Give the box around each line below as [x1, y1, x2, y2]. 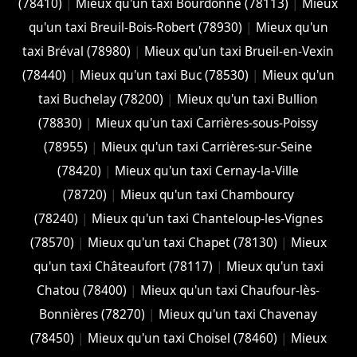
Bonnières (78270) [39, 305, 146, 323]
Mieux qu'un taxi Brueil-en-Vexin [144, 42, 335, 60]
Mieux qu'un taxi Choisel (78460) [87, 329, 277, 347]
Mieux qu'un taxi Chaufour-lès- [140, 281, 320, 299]
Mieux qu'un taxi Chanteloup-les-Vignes [91, 210, 323, 227]
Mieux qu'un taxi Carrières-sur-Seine [101, 138, 313, 155]
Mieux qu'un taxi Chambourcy [120, 186, 294, 203]
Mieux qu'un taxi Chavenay [159, 305, 318, 323]
